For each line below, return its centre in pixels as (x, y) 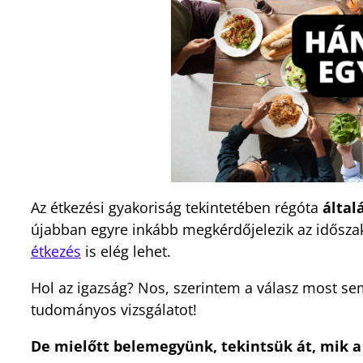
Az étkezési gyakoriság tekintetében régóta (177, 207)
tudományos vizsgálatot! (114, 309)
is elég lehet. (126, 251)
